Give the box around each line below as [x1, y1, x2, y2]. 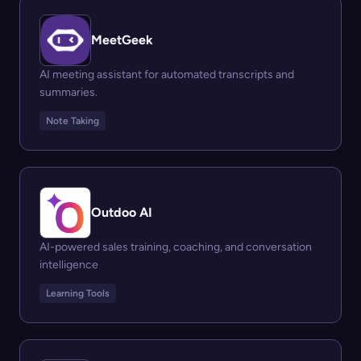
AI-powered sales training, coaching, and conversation [39, 240, 312, 254]
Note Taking [46, 115, 99, 127]
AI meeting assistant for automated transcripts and [39, 68, 294, 81]
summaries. [39, 85, 98, 99]
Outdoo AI [91, 205, 152, 220]
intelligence [39, 258, 98, 272]
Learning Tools [46, 288, 110, 299]
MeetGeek [91, 32, 153, 48]
